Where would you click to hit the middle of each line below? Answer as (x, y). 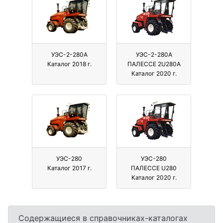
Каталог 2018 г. (69, 64)
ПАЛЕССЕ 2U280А (154, 64)
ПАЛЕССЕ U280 (154, 168)
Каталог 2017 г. (69, 168)
